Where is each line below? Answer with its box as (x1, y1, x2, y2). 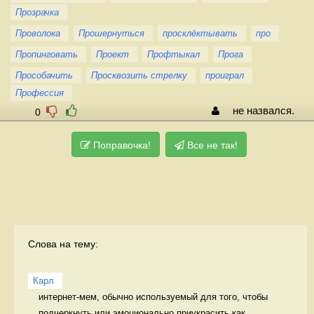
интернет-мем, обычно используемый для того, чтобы (39, 291, 268, 302)
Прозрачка (15, 6, 59, 18)
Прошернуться (78, 27, 144, 39)
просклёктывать (163, 27, 238, 39)
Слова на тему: (28, 238, 98, 250)
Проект (96, 48, 129, 60)
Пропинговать (15, 48, 78, 60)
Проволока (15, 27, 60, 39)
